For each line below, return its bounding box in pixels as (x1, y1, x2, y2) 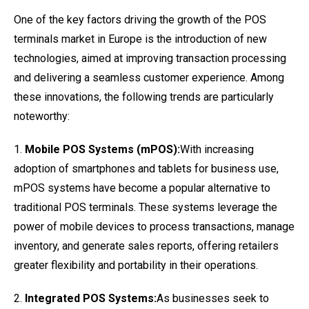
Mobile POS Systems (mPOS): (25, 143, 180, 156)
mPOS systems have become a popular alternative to (14, 181, 270, 195)
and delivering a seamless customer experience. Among (14, 71, 284, 84)
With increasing (180, 143, 254, 156)
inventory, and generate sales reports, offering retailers (14, 239, 279, 252)
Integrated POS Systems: (25, 292, 157, 305)
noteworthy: (14, 110, 70, 123)
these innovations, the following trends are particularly (14, 90, 274, 103)
